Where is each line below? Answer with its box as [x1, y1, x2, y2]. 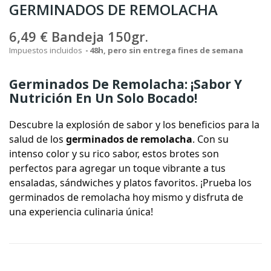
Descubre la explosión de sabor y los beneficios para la [9, 118, 260, 131]
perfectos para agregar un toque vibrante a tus [9, 162, 226, 175]
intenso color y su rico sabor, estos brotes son [9, 147, 219, 160]
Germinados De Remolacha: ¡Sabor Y [9, 76, 242, 93]
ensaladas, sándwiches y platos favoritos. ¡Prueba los [9, 176, 252, 189]
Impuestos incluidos [9, 45, 84, 56]
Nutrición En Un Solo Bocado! [9, 90, 197, 106]
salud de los [9, 132, 66, 146]
